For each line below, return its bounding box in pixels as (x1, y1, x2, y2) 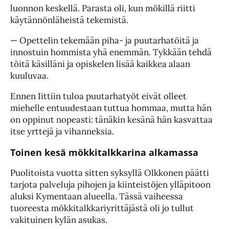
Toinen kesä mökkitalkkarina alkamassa (10, 146, 198, 159)
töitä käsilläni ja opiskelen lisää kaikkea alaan (10, 58, 190, 70)
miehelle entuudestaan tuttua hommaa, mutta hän (10, 102, 212, 114)
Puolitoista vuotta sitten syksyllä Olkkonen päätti (10, 167, 209, 179)
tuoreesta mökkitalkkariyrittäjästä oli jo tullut (10, 202, 194, 214)
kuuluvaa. (10, 70, 49, 82)
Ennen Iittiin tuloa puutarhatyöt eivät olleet (10, 90, 187, 102)
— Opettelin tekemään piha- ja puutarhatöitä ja (10, 35, 199, 47)
